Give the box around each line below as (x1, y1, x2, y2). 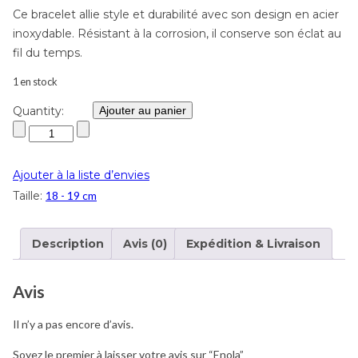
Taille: (13, 188, 46, 203)
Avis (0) (123, 236, 167, 251)
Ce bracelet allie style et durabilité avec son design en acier (13, 6, 339, 22)
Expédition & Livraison (186, 236, 320, 251)
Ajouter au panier (99, 104, 187, 117)
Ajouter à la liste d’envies (13, 168, 149, 183)
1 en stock (13, 75, 58, 89)
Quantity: (13, 104, 64, 119)
